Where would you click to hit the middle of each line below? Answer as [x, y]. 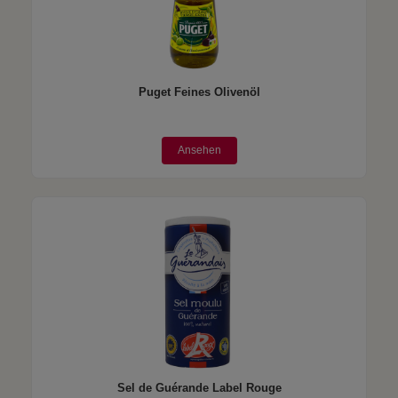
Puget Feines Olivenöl [199, 92]
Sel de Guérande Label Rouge [199, 388]
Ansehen [199, 150]
